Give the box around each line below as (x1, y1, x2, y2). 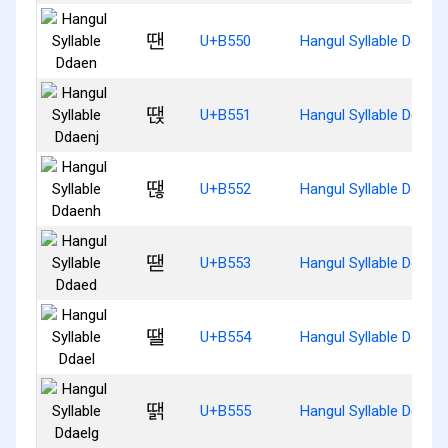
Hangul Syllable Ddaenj (300, 105, 446, 124)
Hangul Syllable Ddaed (300, 253, 443, 272)
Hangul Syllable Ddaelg (300, 401, 446, 420)
